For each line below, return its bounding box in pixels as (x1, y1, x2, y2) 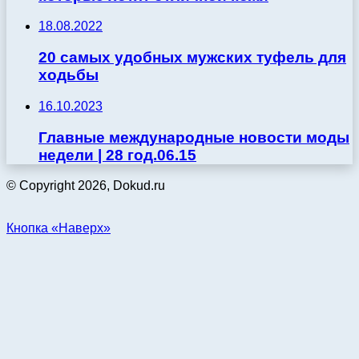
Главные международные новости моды (38, 128, 349, 146)
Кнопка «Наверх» (6, 221, 111, 236)
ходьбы (38, 67, 99, 84)
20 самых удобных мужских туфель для (38, 49, 346, 67)
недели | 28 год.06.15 (38, 146, 196, 163)
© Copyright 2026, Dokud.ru (6, 179, 165, 193)
